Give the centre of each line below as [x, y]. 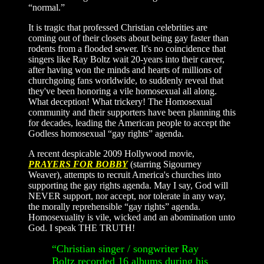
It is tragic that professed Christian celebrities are [118, 28]
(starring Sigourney [165, 164]
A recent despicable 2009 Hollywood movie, [111, 154]
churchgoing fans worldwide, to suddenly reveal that [126, 81]
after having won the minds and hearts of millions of [125, 70]
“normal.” [47, 8]
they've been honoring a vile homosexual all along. [123, 91]
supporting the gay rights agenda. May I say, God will [128, 186]
